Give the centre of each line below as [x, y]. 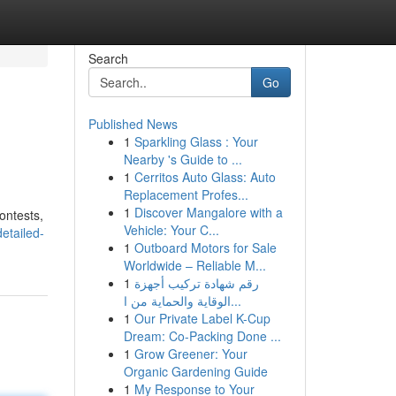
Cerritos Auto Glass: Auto [205, 177]
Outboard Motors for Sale [205, 247]
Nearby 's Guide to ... [183, 159]
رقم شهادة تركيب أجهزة [196, 283]
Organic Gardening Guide [195, 371]
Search [108, 58]
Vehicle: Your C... [171, 230]
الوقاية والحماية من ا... [236, 301]
